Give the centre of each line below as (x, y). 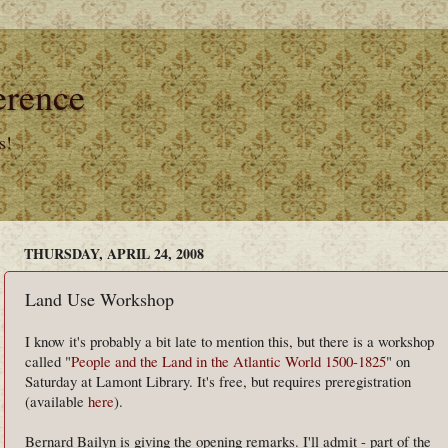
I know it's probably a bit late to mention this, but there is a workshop (229, 341)
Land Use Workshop (99, 298)
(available (56, 401)
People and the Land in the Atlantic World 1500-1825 (228, 361)
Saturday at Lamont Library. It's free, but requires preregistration (218, 381)
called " (48, 361)
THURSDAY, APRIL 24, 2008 (114, 253)
